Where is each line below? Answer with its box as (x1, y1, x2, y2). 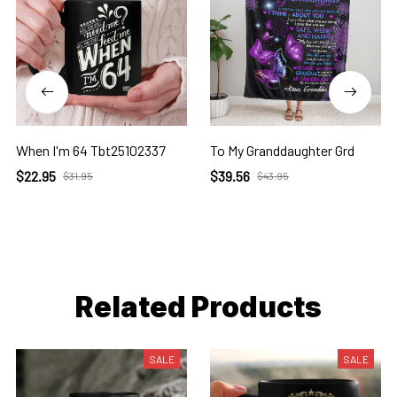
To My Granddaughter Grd (210, 141, 354, 159)
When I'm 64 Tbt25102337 (16, 141, 166, 159)
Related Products (75, 289, 322, 324)
